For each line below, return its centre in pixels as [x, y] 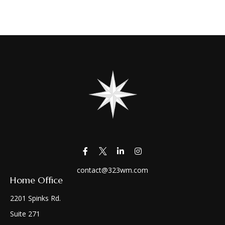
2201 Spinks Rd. [35, 198]
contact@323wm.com [113, 170]
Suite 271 [25, 213]
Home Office [36, 180]
